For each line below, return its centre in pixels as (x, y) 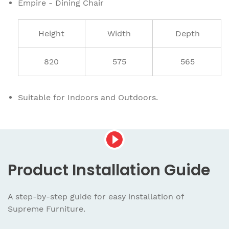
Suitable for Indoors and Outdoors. (88, 97)
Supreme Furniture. (47, 209)
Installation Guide (141, 170)
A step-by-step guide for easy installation (92, 196)
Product (40, 170)
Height (52, 33)
